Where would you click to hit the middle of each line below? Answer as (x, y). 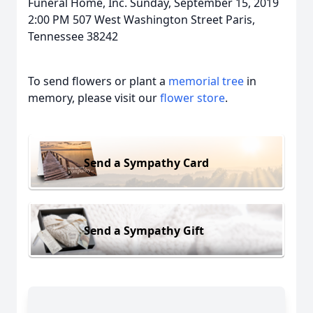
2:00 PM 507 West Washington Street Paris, (141, 20)
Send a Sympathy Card (146, 162)
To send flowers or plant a (98, 81)
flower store (192, 98)
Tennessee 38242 (73, 36)
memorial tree (206, 81)
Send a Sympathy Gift (144, 230)
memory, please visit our (94, 98)
